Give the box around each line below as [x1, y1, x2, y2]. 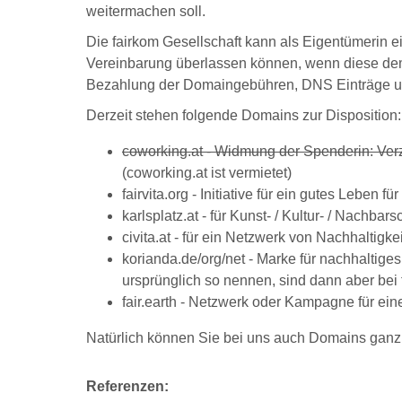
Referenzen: [86, 379, 172, 394]
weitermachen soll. [86, 4, 205, 19]
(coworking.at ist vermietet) [122, 165, 292, 180]
